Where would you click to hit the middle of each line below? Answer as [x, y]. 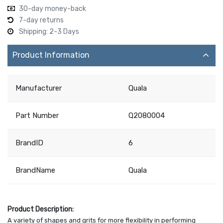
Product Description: [41, 209]
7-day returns [41, 20]
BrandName [35, 170]
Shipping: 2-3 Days [49, 31]
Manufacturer [39, 88]
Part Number [37, 115]
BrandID [29, 143]
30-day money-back [53, 8]
